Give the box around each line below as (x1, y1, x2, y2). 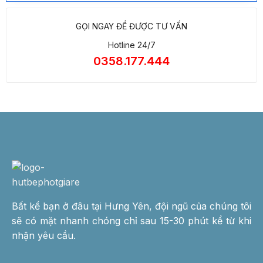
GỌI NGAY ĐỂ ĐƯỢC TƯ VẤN (76, 21, 187, 32)
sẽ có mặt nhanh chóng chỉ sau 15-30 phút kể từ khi (12, 215, 251, 227)
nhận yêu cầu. (12, 230, 76, 242)
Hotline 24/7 (107, 40, 156, 50)
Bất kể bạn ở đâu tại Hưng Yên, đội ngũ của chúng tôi (12, 200, 251, 213)
